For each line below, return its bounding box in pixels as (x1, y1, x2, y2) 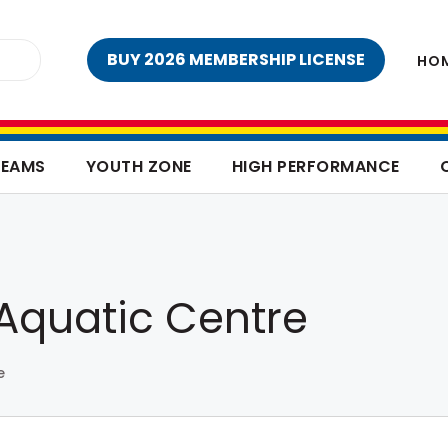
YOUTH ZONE (85, 155, 192, 178)
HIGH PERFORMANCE (231, 155, 400, 178)
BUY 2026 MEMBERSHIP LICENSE (107, 48, 365, 71)
